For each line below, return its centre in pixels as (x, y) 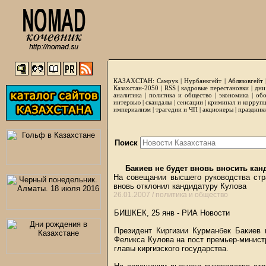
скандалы (159, 102)
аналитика (128, 95)
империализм (132, 109)
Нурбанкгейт (203, 81)
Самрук (168, 81)
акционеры (218, 109)
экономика (234, 95)
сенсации (190, 102)
